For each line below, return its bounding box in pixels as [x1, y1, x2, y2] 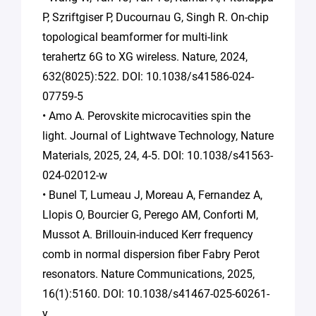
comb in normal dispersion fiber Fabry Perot [42, 247, 260, 261]
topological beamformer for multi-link [42, 30, 228, 44]
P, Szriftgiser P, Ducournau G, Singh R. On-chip [42, 10, 269, 24]
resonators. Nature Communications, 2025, [42, 267, 255, 281]
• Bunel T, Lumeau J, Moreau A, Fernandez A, [42, 188, 262, 202]
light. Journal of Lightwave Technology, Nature [42, 128, 274, 142]
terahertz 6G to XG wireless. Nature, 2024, [42, 49, 248, 63]
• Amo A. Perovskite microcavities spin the [42, 109, 250, 123]
